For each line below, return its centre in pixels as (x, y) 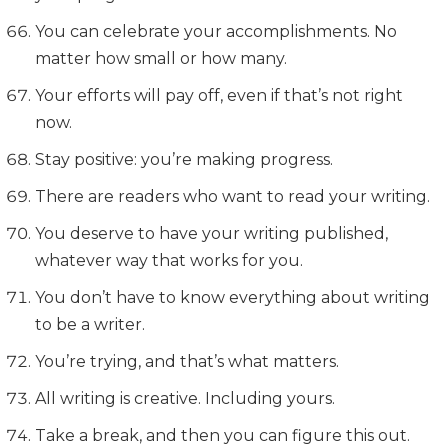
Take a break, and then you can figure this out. (222, 435)
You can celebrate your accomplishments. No (216, 31)
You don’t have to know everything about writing (232, 297)
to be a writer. (90, 324)
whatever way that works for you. (169, 260)
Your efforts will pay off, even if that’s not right (219, 95)
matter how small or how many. (161, 58)
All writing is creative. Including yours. (185, 398)
